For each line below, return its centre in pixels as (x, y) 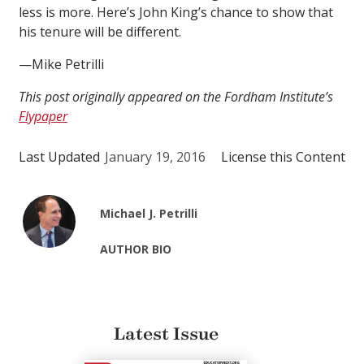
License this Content (283, 157)
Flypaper (43, 117)
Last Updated (59, 157)
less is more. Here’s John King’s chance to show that (176, 13)
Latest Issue (166, 334)
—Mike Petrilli (61, 65)
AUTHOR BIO (136, 249)
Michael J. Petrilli (149, 214)
